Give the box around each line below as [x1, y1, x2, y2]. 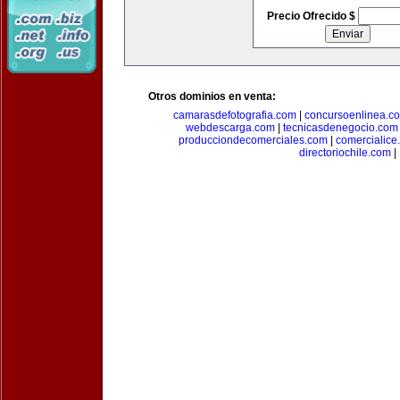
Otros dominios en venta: [148, 90, 276, 103]
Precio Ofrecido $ [266, 10, 358, 22]
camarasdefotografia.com [172, 109, 296, 121]
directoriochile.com [298, 146, 391, 159]
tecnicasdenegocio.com [282, 121, 398, 134]
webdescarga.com [185, 121, 275, 134]
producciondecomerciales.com [178, 134, 328, 146]
